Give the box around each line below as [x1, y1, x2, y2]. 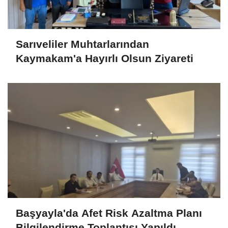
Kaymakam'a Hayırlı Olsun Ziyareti [16, 52, 193, 64]
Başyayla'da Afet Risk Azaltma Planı [16, 207, 202, 219]
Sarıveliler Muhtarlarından [16, 38, 149, 50]
